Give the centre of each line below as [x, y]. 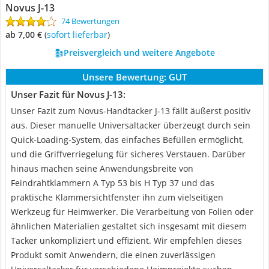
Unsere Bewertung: [124, 77]
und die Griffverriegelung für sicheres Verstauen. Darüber [128, 154]
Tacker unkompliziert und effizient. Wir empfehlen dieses [126, 240]
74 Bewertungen [90, 21]
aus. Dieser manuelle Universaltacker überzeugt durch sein [131, 125]
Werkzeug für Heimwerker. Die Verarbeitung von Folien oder [132, 212]
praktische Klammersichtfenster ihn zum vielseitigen [117, 197]
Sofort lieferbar [79, 35]
